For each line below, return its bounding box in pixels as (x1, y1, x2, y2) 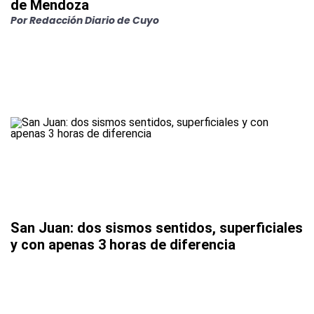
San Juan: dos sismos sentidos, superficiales (11, 219, 303, 237)
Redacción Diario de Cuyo (29, 13, 159, 28)
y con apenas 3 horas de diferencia (11, 236, 235, 254)
